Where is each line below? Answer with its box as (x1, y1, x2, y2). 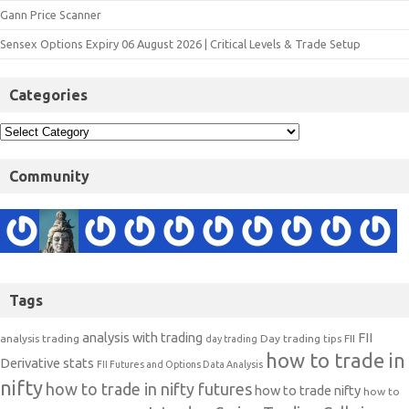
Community (9, 168, 89, 185)
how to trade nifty (255, 383, 361, 399)
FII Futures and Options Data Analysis (97, 359, 263, 371)
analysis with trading (82, 330, 203, 346)
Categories (9, 87, 88, 104)
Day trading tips (260, 332, 341, 345)
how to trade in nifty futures (46, 380, 252, 399)
